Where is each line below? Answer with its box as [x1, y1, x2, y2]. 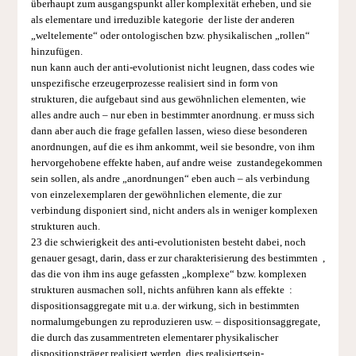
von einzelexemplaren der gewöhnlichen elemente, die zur [30, 188, 281, 200]
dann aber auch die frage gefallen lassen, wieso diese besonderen [30, 125, 308, 137]
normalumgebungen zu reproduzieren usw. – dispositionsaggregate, [30, 315, 320, 327]
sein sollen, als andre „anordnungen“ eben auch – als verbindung [30, 172, 310, 184]
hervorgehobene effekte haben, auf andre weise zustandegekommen [30, 157, 323, 168]
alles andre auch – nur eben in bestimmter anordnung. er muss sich [30, 109, 315, 121]
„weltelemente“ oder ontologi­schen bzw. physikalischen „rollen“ [30, 29, 310, 41]
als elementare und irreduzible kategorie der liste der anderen [30, 14, 295, 25]
